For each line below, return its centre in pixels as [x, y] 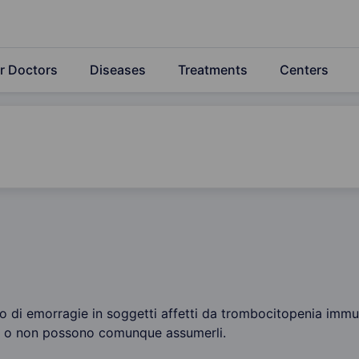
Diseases [118, 70]
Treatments [213, 70]
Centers [304, 70]
